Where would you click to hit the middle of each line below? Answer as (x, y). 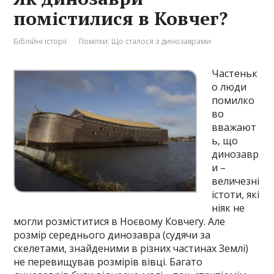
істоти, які (236, 194)
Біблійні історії (40, 41)
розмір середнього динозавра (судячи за (112, 235)
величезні (236, 181)
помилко (233, 100)
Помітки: (95, 41)
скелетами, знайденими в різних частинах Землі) (131, 248)
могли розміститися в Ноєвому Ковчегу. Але (120, 221)
